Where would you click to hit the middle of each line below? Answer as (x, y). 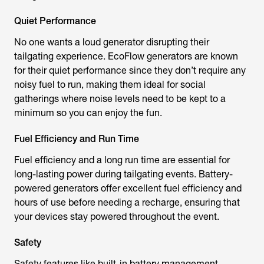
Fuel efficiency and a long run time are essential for (122, 160)
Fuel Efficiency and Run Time (77, 139)
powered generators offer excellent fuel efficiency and (128, 188)
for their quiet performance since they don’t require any (130, 70)
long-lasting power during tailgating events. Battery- (123, 174)
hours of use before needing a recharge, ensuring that (127, 202)
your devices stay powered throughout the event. (117, 217)
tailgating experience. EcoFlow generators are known (126, 56)
